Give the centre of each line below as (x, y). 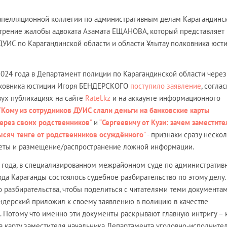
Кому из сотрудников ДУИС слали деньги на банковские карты (105, 110)
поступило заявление (166, 86)
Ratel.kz (98, 98)
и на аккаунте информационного (165, 98)
